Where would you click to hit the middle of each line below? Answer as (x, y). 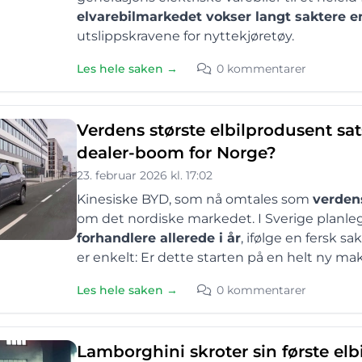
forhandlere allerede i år (159, 238)
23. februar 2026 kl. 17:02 (145, 175)
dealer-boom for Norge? (177, 153)
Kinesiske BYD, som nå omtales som (195, 199)
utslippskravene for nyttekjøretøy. (185, 36)
